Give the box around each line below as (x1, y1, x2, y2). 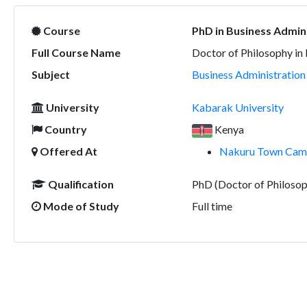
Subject (31, 68, 70, 81)
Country (42, 123, 87, 136)
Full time (191, 199, 232, 212)
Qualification (45, 177, 114, 191)
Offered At (37, 145, 97, 158)
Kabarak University (191, 101, 284, 114)
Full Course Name (31, 46, 121, 59)
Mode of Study (40, 199, 119, 212)
